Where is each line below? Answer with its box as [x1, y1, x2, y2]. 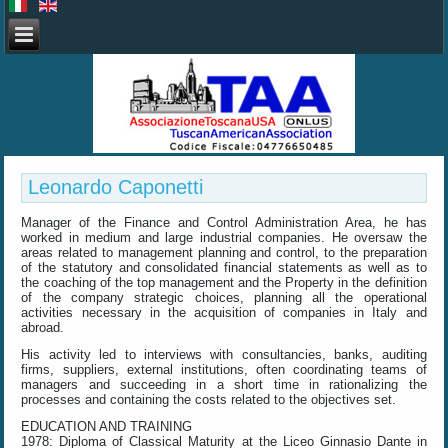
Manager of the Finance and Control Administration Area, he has [21, 215, 427, 230]
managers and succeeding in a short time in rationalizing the [21, 377, 427, 392]
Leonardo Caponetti [28, 176, 204, 198]
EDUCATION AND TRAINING [21, 419, 193, 434]
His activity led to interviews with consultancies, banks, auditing [21, 347, 427, 362]
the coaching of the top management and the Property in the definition [21, 275, 427, 290]
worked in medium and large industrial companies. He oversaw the [21, 230, 427, 245]
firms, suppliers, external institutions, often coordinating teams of [21, 362, 427, 377]
